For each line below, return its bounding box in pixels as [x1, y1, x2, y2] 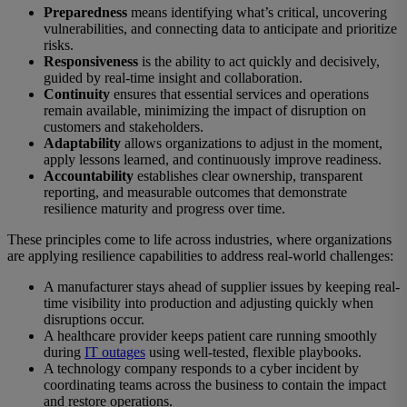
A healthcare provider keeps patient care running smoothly [44, 328, 377, 344]
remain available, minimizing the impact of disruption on [44, 103, 366, 119]
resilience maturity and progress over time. [44, 201, 285, 217]
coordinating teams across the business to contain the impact [44, 377, 386, 393]
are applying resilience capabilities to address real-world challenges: [7, 248, 393, 264]
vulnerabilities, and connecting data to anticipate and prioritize [44, 21, 397, 37]
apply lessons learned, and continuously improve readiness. [44, 152, 382, 168]
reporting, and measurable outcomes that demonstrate [44, 184, 347, 201]
